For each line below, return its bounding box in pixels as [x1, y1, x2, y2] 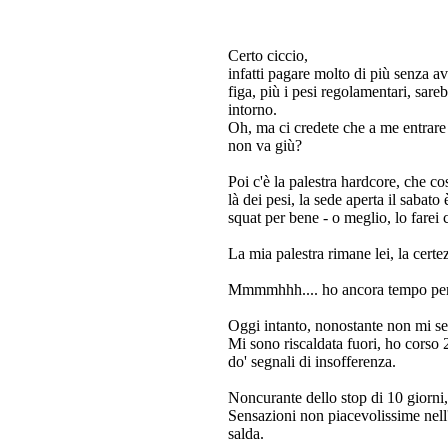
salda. [228, 425, 264, 442]
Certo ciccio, [228, 47, 308, 64]
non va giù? [228, 137, 302, 154]
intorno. [228, 101, 277, 118]
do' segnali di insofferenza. [228, 353, 396, 370]
